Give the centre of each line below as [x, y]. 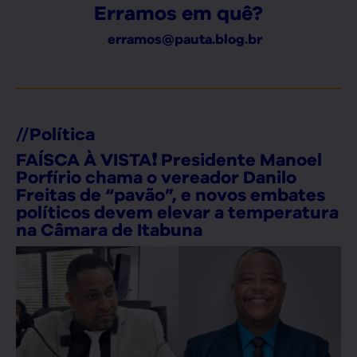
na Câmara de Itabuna [109, 229]
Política [62, 133]
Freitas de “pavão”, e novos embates [171, 194]
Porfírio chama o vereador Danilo [156, 177]
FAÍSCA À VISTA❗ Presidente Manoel [169, 159]
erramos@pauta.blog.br [184, 39]
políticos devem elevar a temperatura [177, 212]
